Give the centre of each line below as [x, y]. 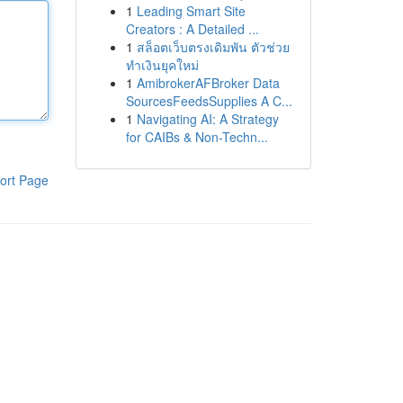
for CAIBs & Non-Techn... [197, 137]
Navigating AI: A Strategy [207, 119]
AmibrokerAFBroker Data [208, 83]
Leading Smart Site [191, 11]
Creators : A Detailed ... [192, 29]
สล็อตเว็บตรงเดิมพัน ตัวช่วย [213, 47]
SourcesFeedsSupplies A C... [209, 101]
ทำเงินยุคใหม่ [162, 65]
